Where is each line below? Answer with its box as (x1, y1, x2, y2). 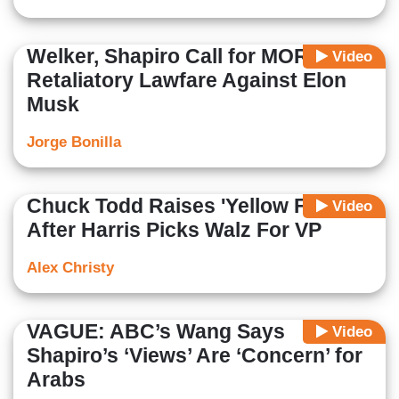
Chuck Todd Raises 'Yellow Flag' (27, 194, 340, 218)
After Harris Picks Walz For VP (27, 218, 322, 242)
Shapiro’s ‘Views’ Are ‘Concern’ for (27, 344, 362, 368)
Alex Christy (27, 259, 114, 277)
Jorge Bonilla (27, 134, 121, 151)
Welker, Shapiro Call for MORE (27, 45, 322, 69)
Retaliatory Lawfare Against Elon (27, 69, 346, 93)
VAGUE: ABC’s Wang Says (27, 320, 285, 344)
